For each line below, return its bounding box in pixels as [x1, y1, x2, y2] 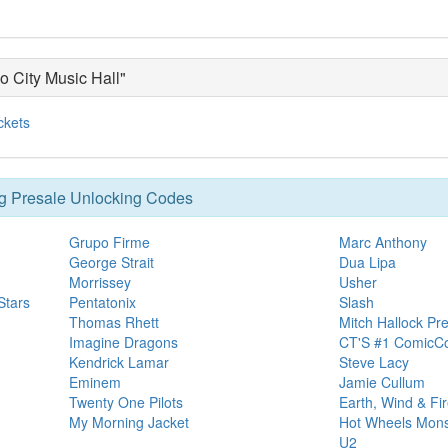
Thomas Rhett [68, 311, 159, 332]
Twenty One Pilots [68, 391, 183, 412]
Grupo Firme [68, 231, 150, 252]
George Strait [68, 251, 154, 272]
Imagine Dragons [68, 331, 178, 352]
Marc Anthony [339, 231, 427, 252]
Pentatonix [68, 291, 136, 312]
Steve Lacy [339, 351, 409, 372]
